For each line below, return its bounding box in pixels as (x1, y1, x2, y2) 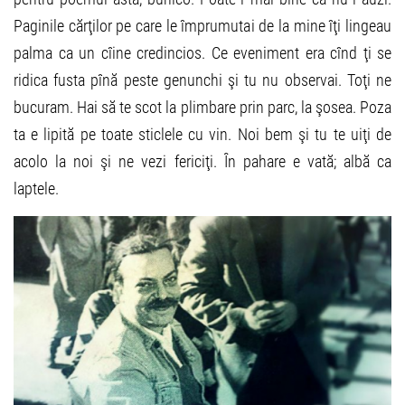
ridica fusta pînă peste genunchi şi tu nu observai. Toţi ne (14, 71, 391, 89)
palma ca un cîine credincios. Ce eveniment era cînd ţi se (14, 43, 391, 62)
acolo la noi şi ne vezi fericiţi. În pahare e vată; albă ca (14, 152, 391, 171)
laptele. (14, 179, 59, 198)
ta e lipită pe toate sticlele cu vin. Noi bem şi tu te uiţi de (14, 125, 391, 144)
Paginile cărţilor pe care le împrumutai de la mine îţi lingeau (14, 16, 391, 35)
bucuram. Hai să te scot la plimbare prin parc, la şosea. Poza (14, 98, 391, 117)
